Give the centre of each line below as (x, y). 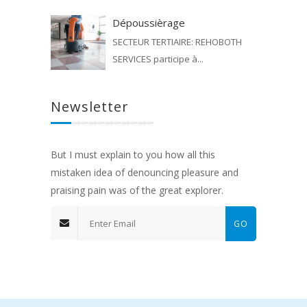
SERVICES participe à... (158, 59)
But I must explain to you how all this (133, 155)
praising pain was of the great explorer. (137, 191)
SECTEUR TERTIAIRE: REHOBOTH (177, 42)
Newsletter (90, 107)
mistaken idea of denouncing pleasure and (145, 173)
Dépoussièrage (149, 23)
